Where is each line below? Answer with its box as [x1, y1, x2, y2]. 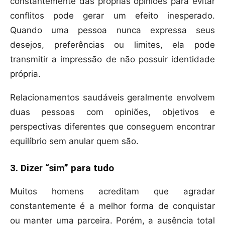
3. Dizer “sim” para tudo [10, 162, 114, 174]
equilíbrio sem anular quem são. [10, 136, 139, 147]
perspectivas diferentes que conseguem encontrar [10, 122, 215, 132]
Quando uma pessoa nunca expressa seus [10, 25, 215, 36]
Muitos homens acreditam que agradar [10, 186, 215, 197]
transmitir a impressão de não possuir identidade [10, 54, 215, 65]
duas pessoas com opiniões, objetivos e [10, 107, 215, 118]
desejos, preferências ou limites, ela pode [10, 40, 215, 50]
